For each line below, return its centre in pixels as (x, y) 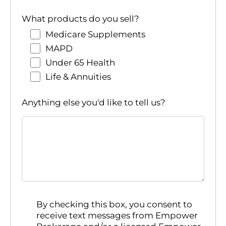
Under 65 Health (80, 62)
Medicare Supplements (95, 34)
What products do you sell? (80, 18)
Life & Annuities (78, 76)
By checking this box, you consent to (114, 205)
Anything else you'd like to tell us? (94, 102)
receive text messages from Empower (117, 216)
